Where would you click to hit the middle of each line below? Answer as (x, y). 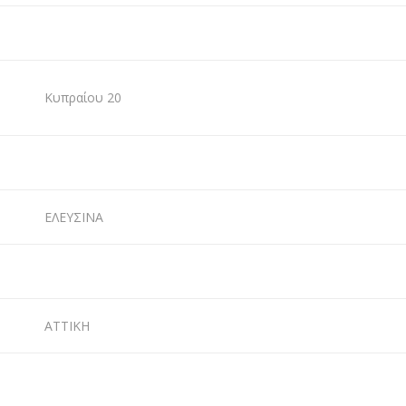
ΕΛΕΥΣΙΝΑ (74, 217)
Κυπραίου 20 (83, 97)
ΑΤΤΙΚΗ (67, 326)
